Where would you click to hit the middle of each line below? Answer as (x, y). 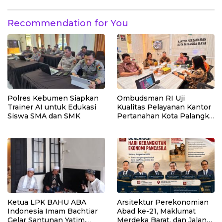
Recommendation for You (68, 23)
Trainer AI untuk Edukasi (52, 107)
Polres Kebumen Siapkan (53, 98)
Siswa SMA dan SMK (44, 116)
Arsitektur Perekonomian (163, 202)
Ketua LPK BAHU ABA (47, 202)
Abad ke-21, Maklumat (156, 211)
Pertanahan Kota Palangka (165, 116)
